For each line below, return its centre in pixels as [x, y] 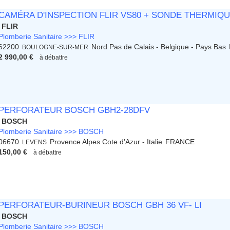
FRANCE [180, 142]
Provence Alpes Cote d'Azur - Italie [106, 142]
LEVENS [35, 142]
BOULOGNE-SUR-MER [55, 47]
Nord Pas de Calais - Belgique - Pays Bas [159, 47]
